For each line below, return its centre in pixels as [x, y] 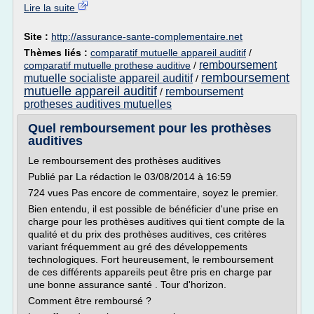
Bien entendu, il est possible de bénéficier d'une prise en [153, 209]
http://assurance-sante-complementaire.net [147, 36]
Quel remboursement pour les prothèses [150, 128]
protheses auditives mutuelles [98, 104]
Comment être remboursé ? [90, 301]
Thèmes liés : [57, 53]
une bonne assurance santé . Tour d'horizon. [127, 285]
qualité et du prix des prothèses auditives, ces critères [147, 234]
